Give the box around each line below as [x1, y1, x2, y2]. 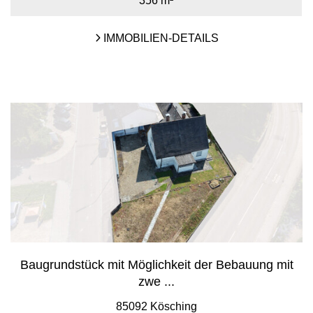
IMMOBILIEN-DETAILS [100, 32, 219, 44]
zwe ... [138, 275, 175, 289]
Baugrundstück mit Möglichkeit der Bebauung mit [20, 258, 293, 272]
